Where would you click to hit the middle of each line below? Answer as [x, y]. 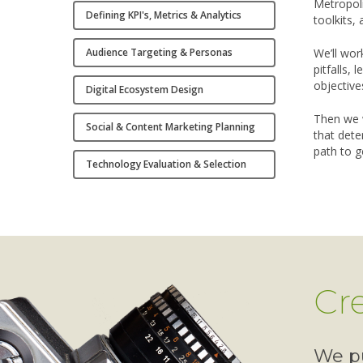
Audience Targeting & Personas [160, 53]
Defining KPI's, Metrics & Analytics [164, 15]
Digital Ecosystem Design [145, 90]
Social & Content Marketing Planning [171, 127]
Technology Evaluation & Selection [167, 164]
